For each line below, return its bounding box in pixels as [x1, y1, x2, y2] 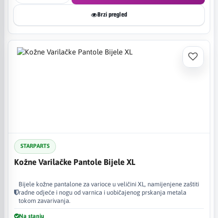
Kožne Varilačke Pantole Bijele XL [14, 157, 135, 167]
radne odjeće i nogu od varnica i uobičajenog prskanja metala [18, 188, 186, 196]
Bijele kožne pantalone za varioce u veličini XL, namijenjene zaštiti [18, 180, 199, 188]
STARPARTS [20, 143, 50, 149]
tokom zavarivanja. [18, 197, 71, 204]
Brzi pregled [97, 11, 127, 18]
